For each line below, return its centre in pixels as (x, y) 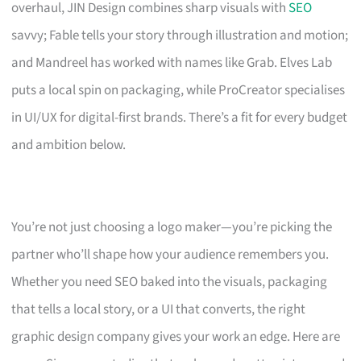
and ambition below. (69, 145)
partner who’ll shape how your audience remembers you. (170, 254)
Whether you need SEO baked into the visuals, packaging (170, 282)
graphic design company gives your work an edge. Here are (176, 336)
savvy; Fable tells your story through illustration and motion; (180, 35)
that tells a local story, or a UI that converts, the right (159, 309)
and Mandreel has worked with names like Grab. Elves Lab (172, 62)
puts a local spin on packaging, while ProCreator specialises (178, 90)
